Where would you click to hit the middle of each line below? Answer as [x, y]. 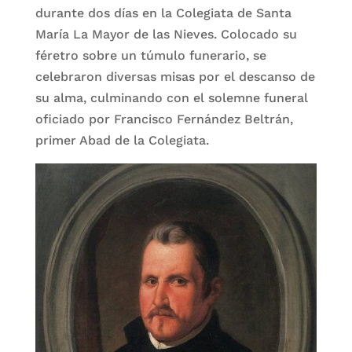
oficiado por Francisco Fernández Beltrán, [164, 119]
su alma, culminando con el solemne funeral [171, 98]
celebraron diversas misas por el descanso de [175, 77]
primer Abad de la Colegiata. [122, 140]
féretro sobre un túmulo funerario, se [150, 55]
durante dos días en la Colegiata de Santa [163, 13]
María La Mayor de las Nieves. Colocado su [166, 34]
